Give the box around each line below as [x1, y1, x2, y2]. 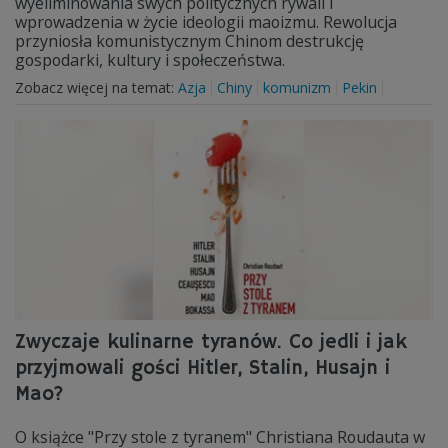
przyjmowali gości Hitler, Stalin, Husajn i [15, 356, 390, 381]
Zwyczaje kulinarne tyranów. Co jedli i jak [15, 330, 407, 355]
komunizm [263, 78, 331, 97]
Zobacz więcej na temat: [15, 78, 178, 97]
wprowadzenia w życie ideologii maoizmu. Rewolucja [15, 11, 397, 33]
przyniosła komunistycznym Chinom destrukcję [15, 30, 364, 52]
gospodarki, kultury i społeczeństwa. [15, 49, 285, 71]
